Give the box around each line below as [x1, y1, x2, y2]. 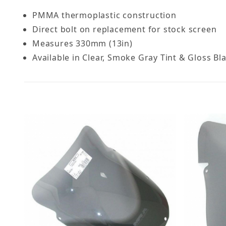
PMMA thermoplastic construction [32, 9, 177, 21]
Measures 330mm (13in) [32, 37, 133, 49]
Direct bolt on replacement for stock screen [32, 23, 217, 35]
